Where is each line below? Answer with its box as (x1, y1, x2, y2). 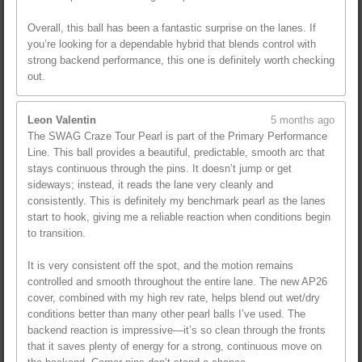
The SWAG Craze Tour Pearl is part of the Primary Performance (27, 130, 327, 143)
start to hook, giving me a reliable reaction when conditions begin (27, 211, 330, 224)
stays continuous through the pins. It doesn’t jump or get (27, 162, 292, 175)
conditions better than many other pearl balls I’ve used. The (27, 308, 305, 321)
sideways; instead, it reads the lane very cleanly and (27, 179, 273, 192)
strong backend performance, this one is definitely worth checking (27, 53, 335, 66)
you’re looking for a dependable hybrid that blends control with (27, 37, 316, 50)
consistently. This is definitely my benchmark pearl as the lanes (27, 195, 326, 208)
